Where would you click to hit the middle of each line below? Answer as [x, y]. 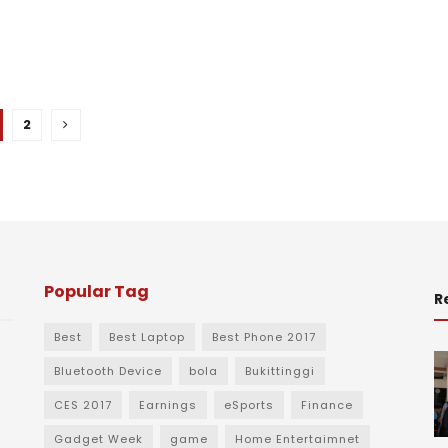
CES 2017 [83, 405]
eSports [249, 405]
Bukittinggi [280, 371]
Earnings [168, 405]
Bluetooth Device [108, 371]
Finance [327, 405]
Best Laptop [147, 337]
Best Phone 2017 [264, 337]
